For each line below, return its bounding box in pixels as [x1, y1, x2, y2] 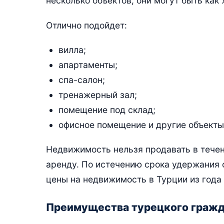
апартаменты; [58, 59, 117, 70]
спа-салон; [58, 74, 105, 85]
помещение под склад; [58, 104, 155, 115]
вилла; [58, 44, 86, 55]
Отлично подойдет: [46, 19, 127, 30]
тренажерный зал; [58, 89, 137, 100]
